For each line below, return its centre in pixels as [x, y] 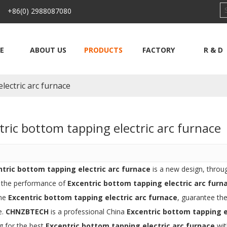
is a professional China [88, 212]
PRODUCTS [103, 50]
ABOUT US [48, 50]
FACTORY [158, 50]
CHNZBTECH [27, 212]
